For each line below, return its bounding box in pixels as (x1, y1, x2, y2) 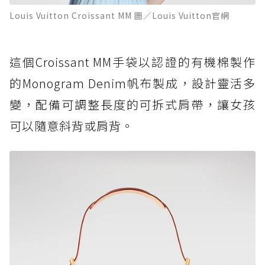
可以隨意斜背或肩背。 (9, 117, 134, 135)
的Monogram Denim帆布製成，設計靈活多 (9, 75, 256, 92)
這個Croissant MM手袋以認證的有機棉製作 (9, 53, 256, 71)
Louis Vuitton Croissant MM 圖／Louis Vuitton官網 (9, 9, 230, 22)
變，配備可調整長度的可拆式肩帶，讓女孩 (9, 96, 256, 114)
